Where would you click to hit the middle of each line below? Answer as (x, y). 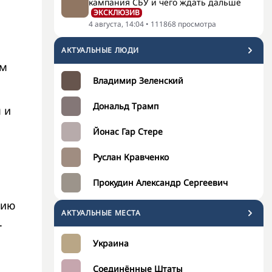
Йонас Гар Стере (128, 131)
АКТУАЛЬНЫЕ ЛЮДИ (100, 50)
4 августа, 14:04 (116, 24)
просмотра (197, 24)
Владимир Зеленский (138, 80)
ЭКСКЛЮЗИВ (117, 12)
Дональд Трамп (126, 106)
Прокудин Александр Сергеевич (160, 182)
